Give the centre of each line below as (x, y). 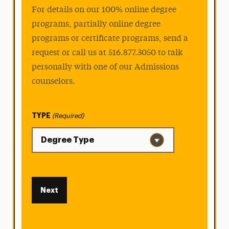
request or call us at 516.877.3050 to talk (107, 53)
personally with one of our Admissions (106, 67)
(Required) (68, 116)
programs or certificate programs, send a (110, 39)
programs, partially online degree (96, 24)
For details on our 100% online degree (104, 10)
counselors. (54, 82)
